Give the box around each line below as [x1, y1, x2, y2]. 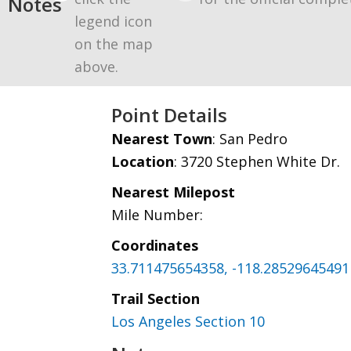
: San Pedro [212, 129, 288, 148]
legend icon [74, 12, 152, 31]
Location [111, 152, 174, 171]
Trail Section [111, 289, 200, 308]
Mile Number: [111, 205, 203, 224]
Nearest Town [111, 129, 212, 148]
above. [74, 57, 118, 76]
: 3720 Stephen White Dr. [174, 152, 340, 171]
